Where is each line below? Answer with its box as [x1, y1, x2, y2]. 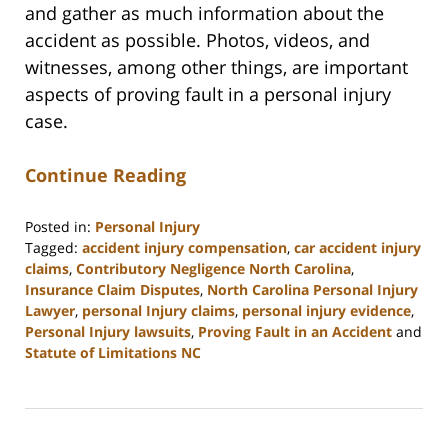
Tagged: [25, 237, 78, 257]
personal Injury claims [82, 300, 235, 320]
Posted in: [25, 216, 91, 236]
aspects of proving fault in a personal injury [25, 81, 391, 106]
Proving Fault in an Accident [198, 321, 392, 341]
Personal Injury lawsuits [25, 321, 191, 341]
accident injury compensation [82, 237, 287, 257]
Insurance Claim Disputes [25, 279, 200, 299]
